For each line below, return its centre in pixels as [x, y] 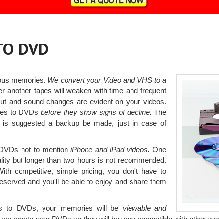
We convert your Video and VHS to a [107, 80]
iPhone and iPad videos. [109, 149]
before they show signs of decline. [96, 112]
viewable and [144, 208]
